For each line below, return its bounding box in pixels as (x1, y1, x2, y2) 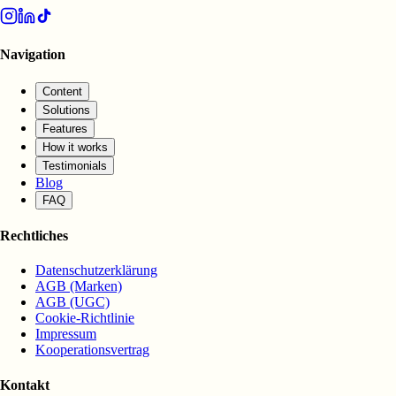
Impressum (35, 326, 96, 342)
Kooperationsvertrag (35, 342, 149, 358)
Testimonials (42, 158, 107, 172)
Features (42, 121, 88, 135)
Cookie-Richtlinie (35, 310, 134, 326)
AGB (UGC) (35, 294, 110, 310)
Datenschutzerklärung (35, 263, 157, 278)
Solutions (42, 103, 90, 117)
